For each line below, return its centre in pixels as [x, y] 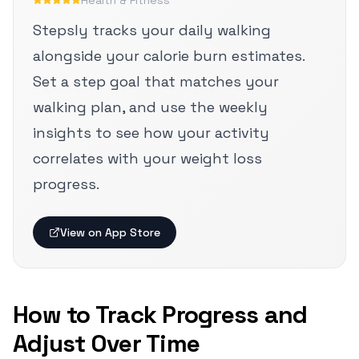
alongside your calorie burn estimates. [169, 56]
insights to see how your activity [151, 133]
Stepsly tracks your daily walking [152, 30]
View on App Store [110, 232]
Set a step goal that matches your [156, 81]
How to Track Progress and [160, 315]
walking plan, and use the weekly [150, 107]
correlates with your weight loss [147, 158]
